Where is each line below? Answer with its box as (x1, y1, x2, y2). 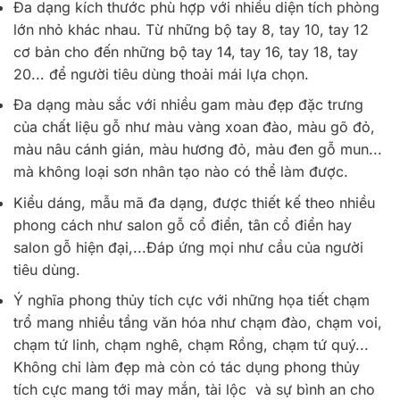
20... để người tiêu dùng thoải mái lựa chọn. (13, 64, 309, 83)
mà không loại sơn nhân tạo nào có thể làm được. (13, 162, 348, 181)
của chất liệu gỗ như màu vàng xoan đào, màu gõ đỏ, (13, 118, 375, 137)
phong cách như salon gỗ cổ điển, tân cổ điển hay (13, 215, 352, 234)
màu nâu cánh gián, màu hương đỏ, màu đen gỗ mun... (13, 140, 382, 159)
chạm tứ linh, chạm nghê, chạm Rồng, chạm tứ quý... (13, 336, 369, 354)
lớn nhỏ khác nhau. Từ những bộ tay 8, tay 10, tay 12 (13, 20, 369, 38)
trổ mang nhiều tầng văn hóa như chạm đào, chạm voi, (13, 313, 382, 332)
